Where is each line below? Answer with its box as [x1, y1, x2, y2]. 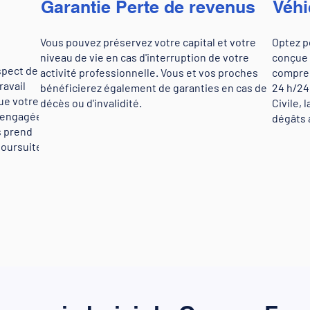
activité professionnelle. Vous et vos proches [39, 66, 258, 79]
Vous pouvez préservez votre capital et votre [39, 35, 256, 48]
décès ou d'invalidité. [39, 96, 142, 109]
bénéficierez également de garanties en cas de [39, 81, 267, 94]
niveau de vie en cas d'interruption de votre [39, 51, 249, 64]
